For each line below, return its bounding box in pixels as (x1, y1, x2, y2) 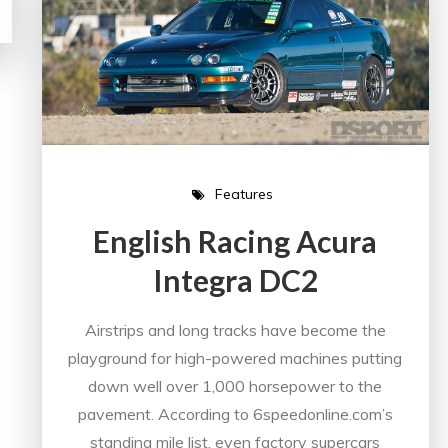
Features (215, 185, 274, 204)
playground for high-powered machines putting (68, 347, 403, 368)
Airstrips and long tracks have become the (84, 319, 386, 340)
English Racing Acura (93, 222, 378, 259)
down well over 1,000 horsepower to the (88, 375, 383, 396)
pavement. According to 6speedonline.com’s (77, 403, 393, 424)
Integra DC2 (152, 261, 318, 298)
